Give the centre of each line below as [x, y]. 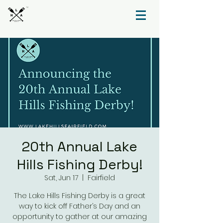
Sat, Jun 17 [61, 178]
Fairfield [101, 178]
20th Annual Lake [80, 146]
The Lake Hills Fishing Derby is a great [80, 196]
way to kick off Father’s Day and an [80, 206]
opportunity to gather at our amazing [80, 217]
